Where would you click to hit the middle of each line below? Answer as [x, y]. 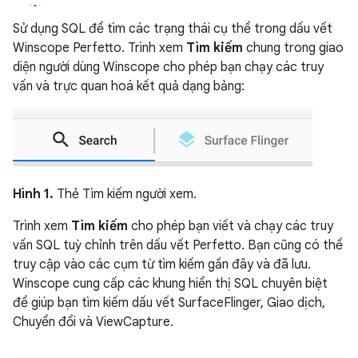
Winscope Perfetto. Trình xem [99, 48]
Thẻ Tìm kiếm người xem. [125, 194]
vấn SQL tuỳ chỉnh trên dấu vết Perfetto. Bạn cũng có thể [178, 245]
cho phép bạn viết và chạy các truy [231, 226]
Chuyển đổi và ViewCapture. [93, 322]
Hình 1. [33, 194]
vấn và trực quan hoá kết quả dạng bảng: [129, 86]
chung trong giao [293, 48]
